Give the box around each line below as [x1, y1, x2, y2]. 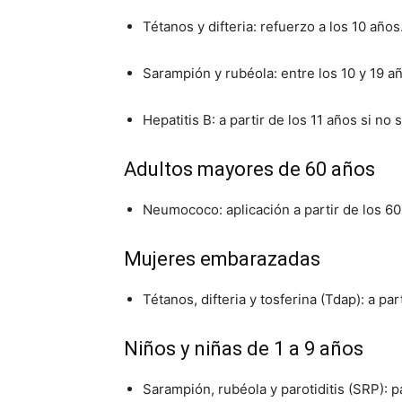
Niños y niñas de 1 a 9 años [124, 337, 363, 360]
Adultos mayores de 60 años [124, 158, 375, 180]
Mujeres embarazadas [124, 248, 320, 270]
